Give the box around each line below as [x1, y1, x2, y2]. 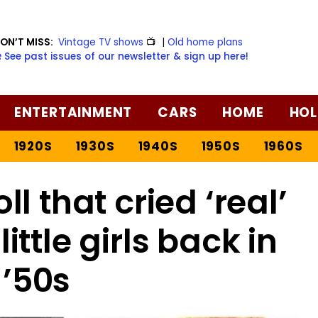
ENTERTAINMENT [13, 102, 133, 122]
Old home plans [168, 35, 243, 49]
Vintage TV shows [58, 35, 144, 49]
